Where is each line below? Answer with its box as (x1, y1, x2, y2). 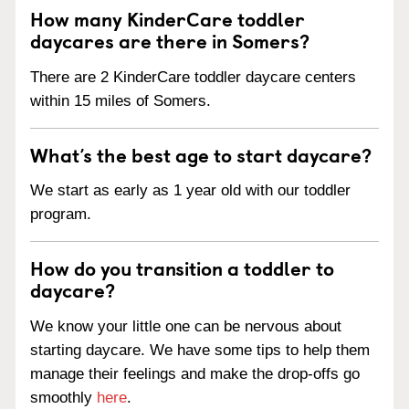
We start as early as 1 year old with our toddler (30, 182, 351, 200)
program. (30, 205, 91, 224)
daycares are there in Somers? (30, 25, 309, 55)
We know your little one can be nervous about (30, 318, 341, 335)
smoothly (30, 389, 97, 406)
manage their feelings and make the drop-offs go (30, 365, 360, 383)
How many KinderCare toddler (30, 3, 305, 33)
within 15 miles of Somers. (30, 91, 211, 110)
